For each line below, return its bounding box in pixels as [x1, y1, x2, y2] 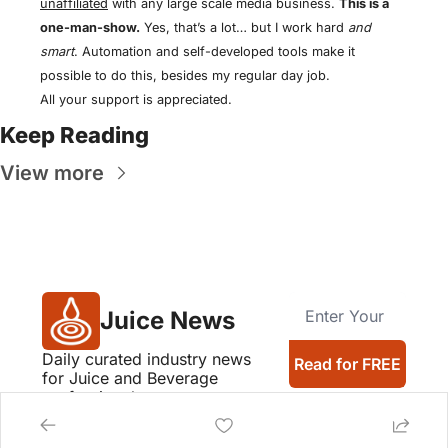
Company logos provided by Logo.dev [42, 410, 255, 426]
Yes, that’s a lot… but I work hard [140, 19, 348, 35]
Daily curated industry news [42, 348, 251, 369]
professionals [42, 386, 143, 407]
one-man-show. [40, 19, 140, 35]
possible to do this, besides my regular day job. [40, 67, 330, 83]
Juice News [100, 305, 235, 335]
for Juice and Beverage [42, 367, 218, 388]
